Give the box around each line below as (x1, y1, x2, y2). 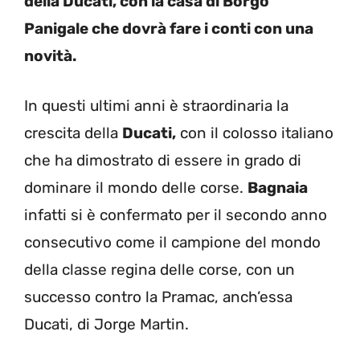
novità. (24, 46, 76, 65)
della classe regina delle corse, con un (24, 260, 295, 279)
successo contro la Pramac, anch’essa (24, 288, 292, 306)
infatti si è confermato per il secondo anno (24, 206, 327, 224)
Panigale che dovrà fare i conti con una (24, 18, 313, 38)
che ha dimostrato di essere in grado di (24, 151, 301, 170)
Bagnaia (247, 178, 308, 197)
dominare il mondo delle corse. (24, 178, 247, 197)
